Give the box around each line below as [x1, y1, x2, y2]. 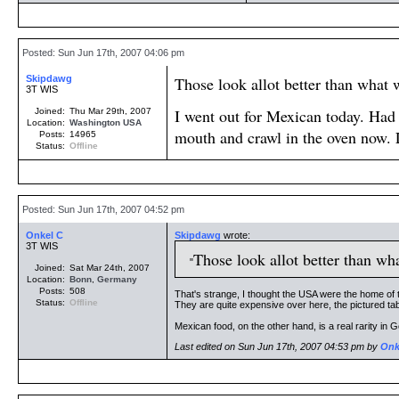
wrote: [221, 230, 250, 240]
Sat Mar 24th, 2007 [69, 263, 150, 273]
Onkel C [26, 230, 63, 240]
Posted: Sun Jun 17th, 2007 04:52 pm [20, 204, 184, 215]
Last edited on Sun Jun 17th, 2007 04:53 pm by [175, 341, 380, 352]
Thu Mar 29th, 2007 [69, 106, 151, 116]
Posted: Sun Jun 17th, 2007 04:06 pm [20, 47, 184, 58]
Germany [97, 274, 137, 284]
